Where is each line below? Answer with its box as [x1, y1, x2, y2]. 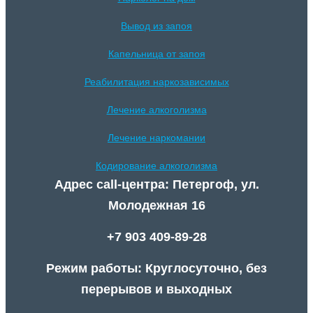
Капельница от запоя [108, 48, 205, 60]
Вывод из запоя [121, 20, 192, 32]
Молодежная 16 [108, 198, 205, 213]
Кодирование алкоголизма [96, 160, 217, 172]
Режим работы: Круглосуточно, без [46, 261, 267, 276]
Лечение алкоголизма [106, 104, 207, 116]
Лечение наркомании [108, 132, 205, 144]
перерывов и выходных [81, 282, 232, 297]
